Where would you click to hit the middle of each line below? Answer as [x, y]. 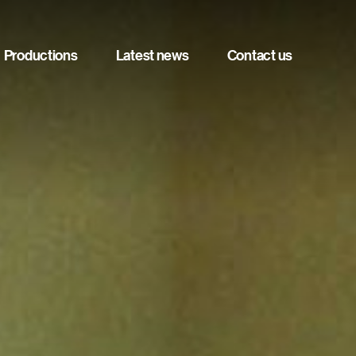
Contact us [259, 55]
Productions [41, 55]
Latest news [152, 55]
